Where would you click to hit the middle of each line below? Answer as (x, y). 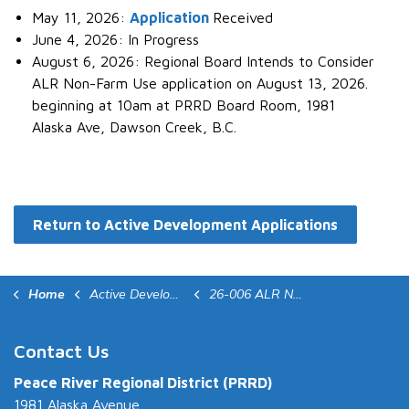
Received (243, 18)
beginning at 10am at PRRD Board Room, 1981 (184, 105)
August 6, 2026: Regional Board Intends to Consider (203, 62)
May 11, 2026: (81, 18)
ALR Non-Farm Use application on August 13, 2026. (200, 84)
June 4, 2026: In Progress (115, 40)
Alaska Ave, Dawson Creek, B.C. (134, 127)
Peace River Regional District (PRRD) (143, 383)
